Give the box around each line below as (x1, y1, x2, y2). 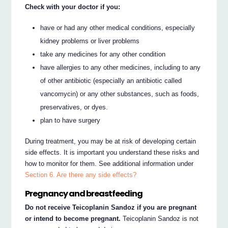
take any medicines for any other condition (40, 50, 166, 58)
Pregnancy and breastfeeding (25, 188, 143, 200)
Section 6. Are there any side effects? (25, 170, 137, 179)
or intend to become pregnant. (25, 214, 121, 222)
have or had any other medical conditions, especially (40, 23, 195, 32)
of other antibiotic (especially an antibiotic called (40, 76, 182, 84)
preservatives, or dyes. (40, 103, 108, 111)
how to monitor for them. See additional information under (25, 159, 194, 167)
